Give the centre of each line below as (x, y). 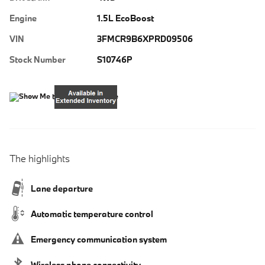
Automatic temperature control (92, 214)
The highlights (40, 158)
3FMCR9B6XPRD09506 (145, 38)
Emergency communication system (99, 239)
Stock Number (38, 59)
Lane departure (62, 188)
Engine (23, 18)
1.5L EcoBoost (125, 18)
